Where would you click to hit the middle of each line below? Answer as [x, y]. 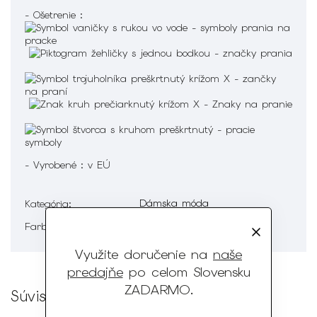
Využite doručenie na [144, 254]
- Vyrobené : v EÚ [68, 165]
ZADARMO [157, 289]
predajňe [95, 272]
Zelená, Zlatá [170, 225]
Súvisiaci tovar [64, 296]
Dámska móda [174, 203]
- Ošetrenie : [56, 15]
